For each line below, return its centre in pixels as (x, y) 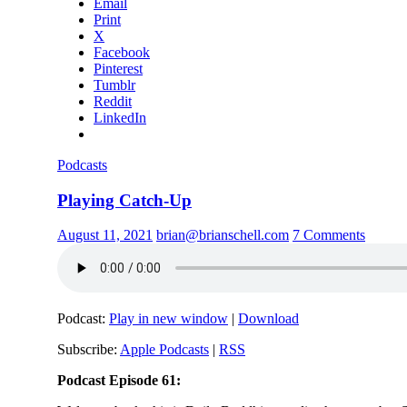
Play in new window (169, 319)
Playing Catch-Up (124, 200)
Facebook (122, 52)
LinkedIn (120, 117)
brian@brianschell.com (223, 235)
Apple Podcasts (164, 350)
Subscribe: (89, 350)
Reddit (113, 101)
